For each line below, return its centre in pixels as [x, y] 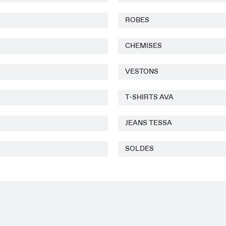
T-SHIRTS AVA [149, 97]
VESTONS [142, 72]
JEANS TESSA [148, 123]
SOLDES [139, 149]
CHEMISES [143, 46]
